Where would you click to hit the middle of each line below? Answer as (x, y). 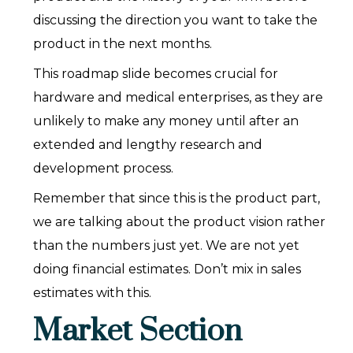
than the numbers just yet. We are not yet (167, 246)
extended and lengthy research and (148, 145)
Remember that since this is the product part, (177, 199)
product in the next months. (123, 44)
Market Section (138, 332)
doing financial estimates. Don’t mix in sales (167, 269)
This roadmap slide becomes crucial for (156, 74)
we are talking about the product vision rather (180, 222)
